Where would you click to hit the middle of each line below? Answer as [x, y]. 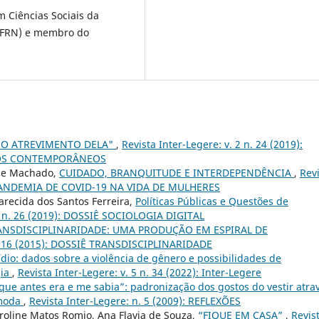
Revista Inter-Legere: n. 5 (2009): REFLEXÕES [135, 300]
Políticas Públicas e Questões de [212, 201]
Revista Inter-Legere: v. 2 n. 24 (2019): [212, 144]
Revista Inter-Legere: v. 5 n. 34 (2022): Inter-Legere [140, 272]
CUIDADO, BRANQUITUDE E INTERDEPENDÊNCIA [177, 172]
